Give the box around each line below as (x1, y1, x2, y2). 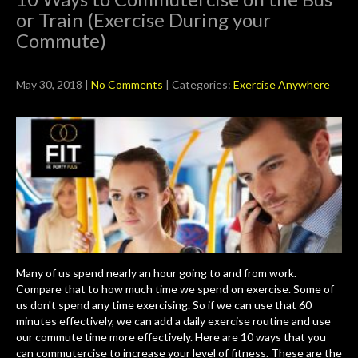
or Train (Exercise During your (16, 8, 271, 32)
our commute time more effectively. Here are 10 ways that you (16, 330, 326, 344)
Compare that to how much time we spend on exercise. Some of (16, 282, 334, 296)
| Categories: (165, 78, 233, 92)
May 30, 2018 (16, 78, 82, 92)
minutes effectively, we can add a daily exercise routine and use (16, 314, 331, 328)
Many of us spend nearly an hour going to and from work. (16, 266, 296, 280)
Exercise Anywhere (233, 78, 330, 92)
